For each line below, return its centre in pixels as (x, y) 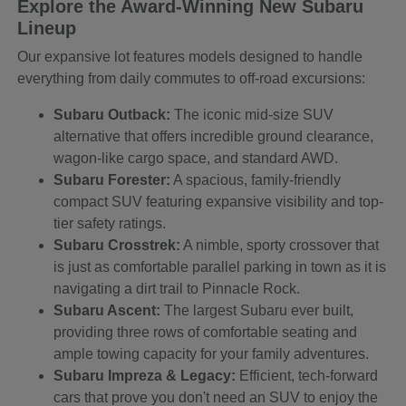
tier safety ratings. (110, 224)
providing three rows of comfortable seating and (206, 333)
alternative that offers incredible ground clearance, (214, 137)
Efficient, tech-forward (307, 376)
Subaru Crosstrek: (117, 246)
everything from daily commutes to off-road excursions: (192, 79)
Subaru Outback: (112, 115)
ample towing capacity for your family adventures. (212, 354)
